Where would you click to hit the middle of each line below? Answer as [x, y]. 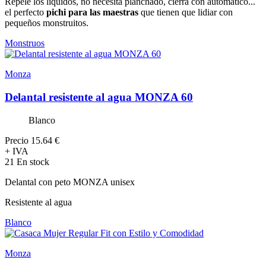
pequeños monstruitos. [47, 23]
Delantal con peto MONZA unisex [70, 182]
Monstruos [25, 43]
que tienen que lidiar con [186, 12]
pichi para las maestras [91, 12]
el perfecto [24, 12]
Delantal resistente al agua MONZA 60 [99, 97]
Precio [17, 140]
